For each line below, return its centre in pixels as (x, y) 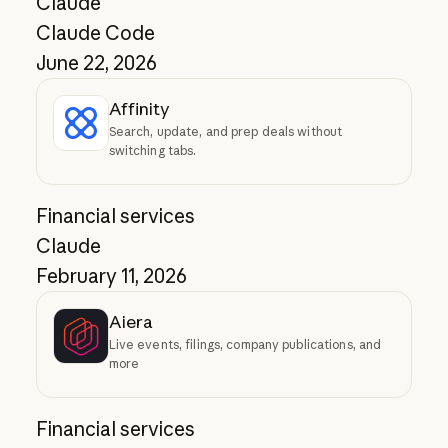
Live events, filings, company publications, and (245, 345)
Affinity (139, 109)
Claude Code (95, 33)
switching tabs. (152, 151)
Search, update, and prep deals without (225, 132)
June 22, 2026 (96, 63)
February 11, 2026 (111, 276)
